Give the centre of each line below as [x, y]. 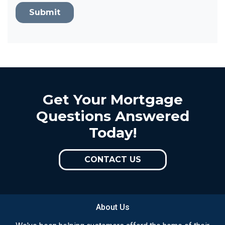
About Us [113, 207]
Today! [113, 132]
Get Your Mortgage [113, 99]
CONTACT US [113, 159]
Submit [45, 12]
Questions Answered [113, 116]
